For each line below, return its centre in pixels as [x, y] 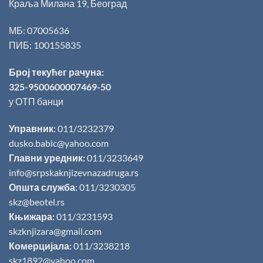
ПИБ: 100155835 [45, 45]
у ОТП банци [36, 101]
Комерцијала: [40, 245]
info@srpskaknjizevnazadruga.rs [75, 172]
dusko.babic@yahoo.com [59, 143]
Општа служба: [43, 187]
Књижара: [32, 216]
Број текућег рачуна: [56, 72]
